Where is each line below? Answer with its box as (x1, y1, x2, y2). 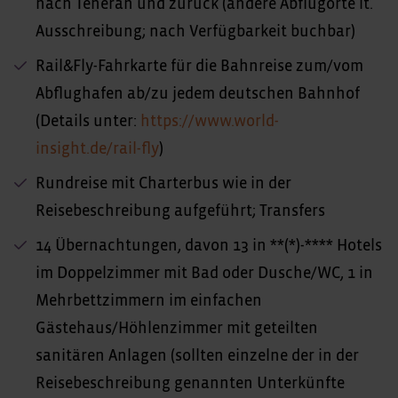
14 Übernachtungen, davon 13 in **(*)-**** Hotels (36, 237, 382, 254)
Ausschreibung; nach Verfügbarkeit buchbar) (36, 23, 355, 40)
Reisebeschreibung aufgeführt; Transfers (36, 203, 325, 219)
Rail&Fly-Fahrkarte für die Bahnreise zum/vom (36, 58, 363, 75)
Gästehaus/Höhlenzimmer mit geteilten (36, 320, 318, 337)
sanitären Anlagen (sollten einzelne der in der (36, 347, 359, 364)
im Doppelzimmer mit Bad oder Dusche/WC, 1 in (36, 265, 373, 282)
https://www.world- (140, 113, 279, 130)
